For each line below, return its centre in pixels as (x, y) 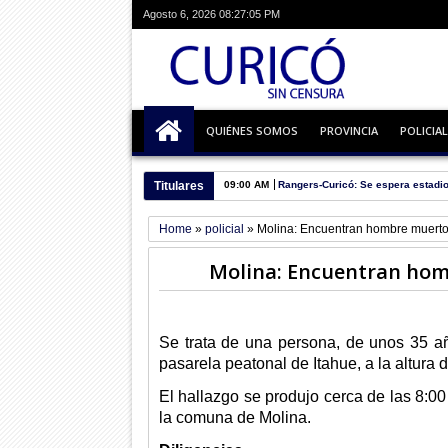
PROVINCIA (348, 130)
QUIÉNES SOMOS (251, 130)
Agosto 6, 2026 (179, 14)
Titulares (178, 185)
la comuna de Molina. (234, 417)
